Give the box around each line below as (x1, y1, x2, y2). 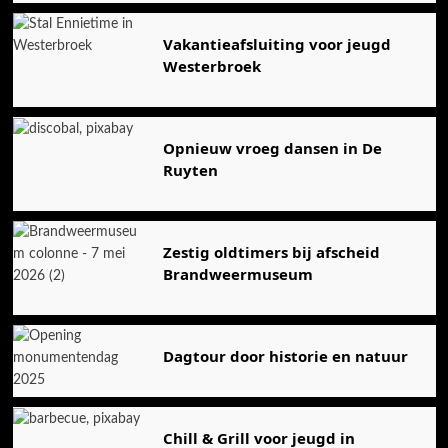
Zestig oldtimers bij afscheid (162, 242, 380, 263)
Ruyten (162, 160, 218, 181)
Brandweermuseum (162, 264, 313, 285)
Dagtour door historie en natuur (162, 346, 408, 367)
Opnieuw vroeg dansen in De (162, 138, 382, 159)
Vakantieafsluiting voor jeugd (162, 34, 391, 55)
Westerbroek (162, 56, 261, 77)
